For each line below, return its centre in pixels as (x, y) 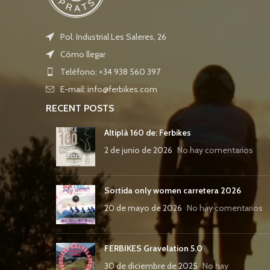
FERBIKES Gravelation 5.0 (153, 248)
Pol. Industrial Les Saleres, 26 (113, 36)
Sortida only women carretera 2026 (173, 190)
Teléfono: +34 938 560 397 (110, 71)
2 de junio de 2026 (138, 150)
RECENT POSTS (80, 108)
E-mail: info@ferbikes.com (109, 89)
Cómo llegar (83, 54)
